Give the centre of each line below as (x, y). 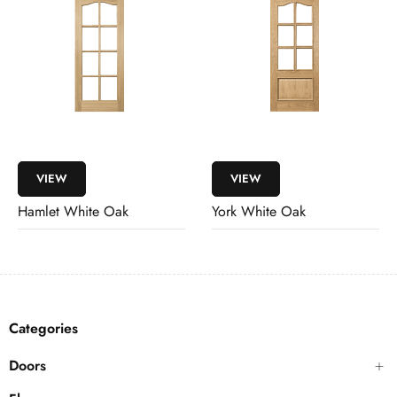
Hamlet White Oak (73, 212)
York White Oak (259, 212)
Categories (43, 329)
